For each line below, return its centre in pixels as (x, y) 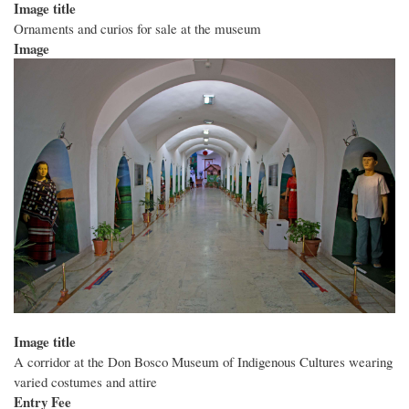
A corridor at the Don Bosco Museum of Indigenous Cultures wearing (203, 361)
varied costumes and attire (85, 381)
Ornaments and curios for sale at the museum (137, 29)
